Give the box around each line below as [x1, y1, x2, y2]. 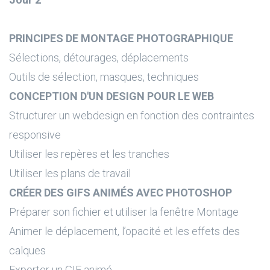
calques [9, 244, 46, 257]
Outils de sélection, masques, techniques [9, 71, 199, 83]
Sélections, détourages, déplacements [9, 51, 189, 64]
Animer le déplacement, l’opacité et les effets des [9, 225, 240, 237]
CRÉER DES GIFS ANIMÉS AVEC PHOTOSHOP [9, 186, 232, 199]
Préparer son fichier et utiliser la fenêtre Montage [9, 206, 239, 218]
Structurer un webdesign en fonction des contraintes [9, 109, 254, 122]
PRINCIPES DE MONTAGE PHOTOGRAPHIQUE [9, 32, 233, 45]
